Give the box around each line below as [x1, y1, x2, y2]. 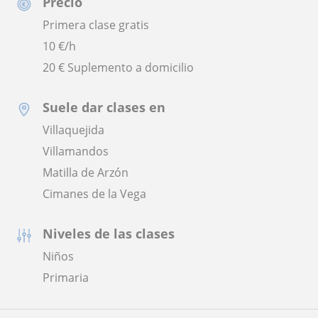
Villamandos [43, 143, 109, 160]
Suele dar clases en [43, 99, 165, 116]
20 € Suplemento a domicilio [43, 60, 194, 76]
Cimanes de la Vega [43, 186, 146, 202]
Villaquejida [43, 122, 104, 138]
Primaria [43, 270, 89, 286]
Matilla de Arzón [43, 165, 128, 181]
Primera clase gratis [43, 17, 149, 33]
